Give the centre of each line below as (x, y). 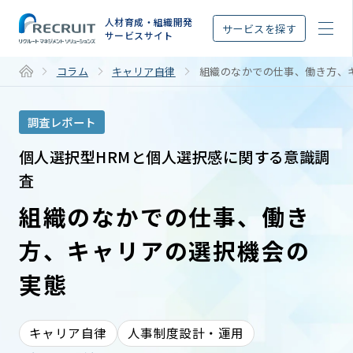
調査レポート (61, 121)
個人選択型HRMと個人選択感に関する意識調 (174, 156)
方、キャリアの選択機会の (164, 251)
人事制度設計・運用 (186, 333)
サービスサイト (139, 35)
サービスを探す (259, 28)
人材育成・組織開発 (149, 22)
